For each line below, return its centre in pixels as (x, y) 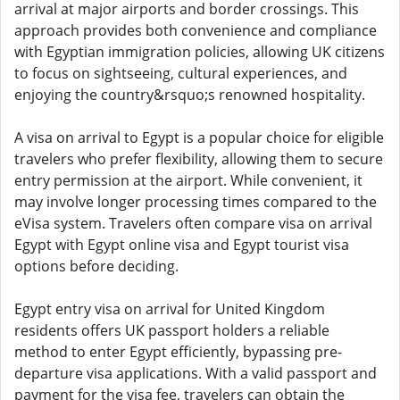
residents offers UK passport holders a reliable (172, 330)
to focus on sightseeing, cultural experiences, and (181, 73)
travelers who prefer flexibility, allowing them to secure (199, 159)
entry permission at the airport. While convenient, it (188, 180)
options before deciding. (96, 266)
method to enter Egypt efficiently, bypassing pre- (178, 352)
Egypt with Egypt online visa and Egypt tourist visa (182, 245)
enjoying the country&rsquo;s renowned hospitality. (190, 95)
